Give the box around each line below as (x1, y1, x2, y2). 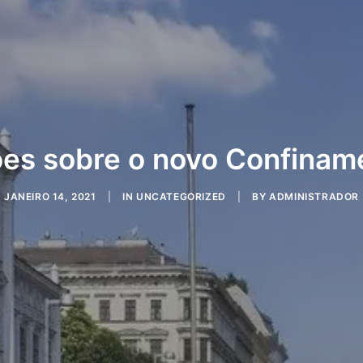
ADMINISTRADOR (269, 190, 360, 203)
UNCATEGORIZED (135, 190, 226, 203)
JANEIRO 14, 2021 (3, 190, 96, 203)
